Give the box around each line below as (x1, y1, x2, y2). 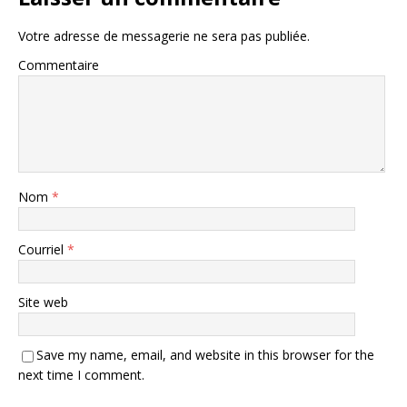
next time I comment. (18, 366, 144, 384)
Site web (18, 293, 68, 312)
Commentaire (18, 56, 99, 74)
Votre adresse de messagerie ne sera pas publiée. (18, 27, 310, 45)
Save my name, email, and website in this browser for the (36, 346, 374, 364)
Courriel (18, 241, 67, 259)
